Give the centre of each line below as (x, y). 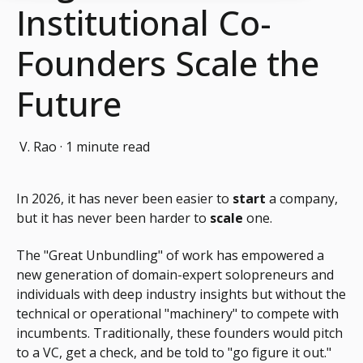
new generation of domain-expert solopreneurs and (175, 275)
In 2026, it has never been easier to (124, 198)
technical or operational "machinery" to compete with (177, 314)
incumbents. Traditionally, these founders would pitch (179, 333)
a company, (302, 198)
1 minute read (108, 146)
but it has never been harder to (113, 218)
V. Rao (38, 146)
